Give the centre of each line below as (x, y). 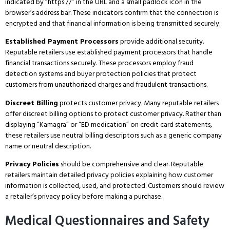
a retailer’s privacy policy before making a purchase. (84, 196)
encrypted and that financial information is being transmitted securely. (113, 23)
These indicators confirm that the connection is (145, 12)
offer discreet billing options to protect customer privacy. (94, 113)
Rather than (203, 113)
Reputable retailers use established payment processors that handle (109, 52)
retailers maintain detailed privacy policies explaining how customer (109, 175)
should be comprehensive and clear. (114, 164)
